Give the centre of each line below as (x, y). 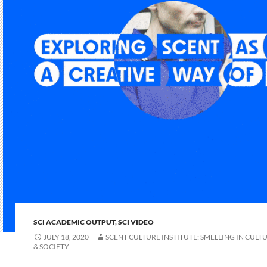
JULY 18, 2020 (66, 237)
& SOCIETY (51, 246)
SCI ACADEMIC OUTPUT (74, 222)
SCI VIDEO (136, 222)
